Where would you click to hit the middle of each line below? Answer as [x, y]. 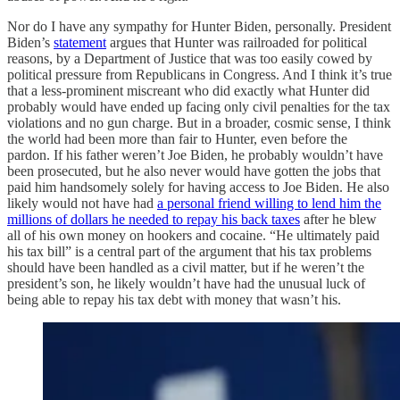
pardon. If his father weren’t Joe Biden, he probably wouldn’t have [195, 154]
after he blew [338, 219]
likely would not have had [82, 203]
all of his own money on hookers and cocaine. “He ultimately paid [193, 235]
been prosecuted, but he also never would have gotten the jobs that [194, 171]
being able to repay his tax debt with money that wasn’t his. [174, 299]
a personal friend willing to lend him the [269, 203]
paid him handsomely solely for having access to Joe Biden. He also [198, 187]
